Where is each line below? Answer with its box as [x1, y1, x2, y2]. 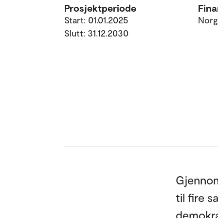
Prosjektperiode [64, 2, 136, 14]
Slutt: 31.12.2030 [64, 28, 128, 38]
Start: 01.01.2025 [64, 15, 128, 25]
